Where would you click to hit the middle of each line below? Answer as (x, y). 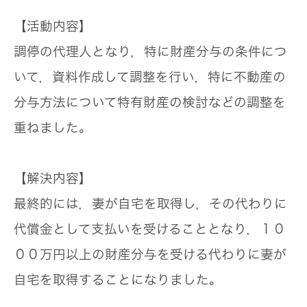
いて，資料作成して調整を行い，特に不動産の (150, 77)
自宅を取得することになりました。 (118, 280)
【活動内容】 (53, 26)
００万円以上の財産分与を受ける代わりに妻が (150, 255)
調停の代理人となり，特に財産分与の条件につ (150, 52)
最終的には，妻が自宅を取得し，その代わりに (150, 204)
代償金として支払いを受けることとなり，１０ (150, 229)
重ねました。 (53, 128)
